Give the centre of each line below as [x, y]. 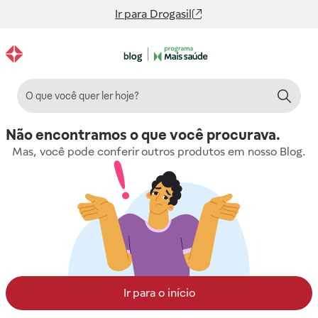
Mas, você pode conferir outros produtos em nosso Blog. [159, 152]
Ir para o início [159, 293]
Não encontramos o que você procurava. [143, 135]
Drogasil [171, 14]
